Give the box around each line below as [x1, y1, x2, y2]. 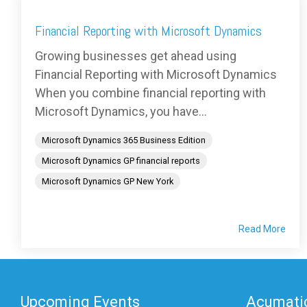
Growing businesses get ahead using [35, 49, 236, 64]
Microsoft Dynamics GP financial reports [42, 156, 200, 167]
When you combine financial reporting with [35, 86, 266, 101]
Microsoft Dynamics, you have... [35, 104, 207, 119]
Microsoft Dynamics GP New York [42, 176, 173, 187]
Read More [238, 223, 286, 235]
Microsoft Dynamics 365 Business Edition [42, 135, 206, 146]
